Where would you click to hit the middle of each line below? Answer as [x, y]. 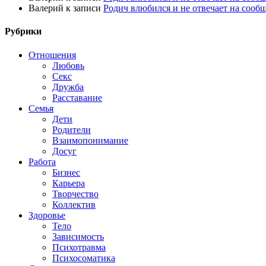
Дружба [68, 87]
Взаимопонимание [90, 140]
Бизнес [66, 172]
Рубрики [23, 31]
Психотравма [79, 247]
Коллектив [74, 204]
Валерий [46, 8]
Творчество [75, 194]
